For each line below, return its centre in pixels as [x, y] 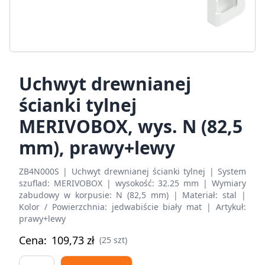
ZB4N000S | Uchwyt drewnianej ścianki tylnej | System [132, 171]
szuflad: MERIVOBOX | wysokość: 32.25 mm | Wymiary [132, 183]
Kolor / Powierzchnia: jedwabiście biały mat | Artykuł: [132, 206]
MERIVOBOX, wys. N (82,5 [131, 126]
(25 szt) [113, 240]
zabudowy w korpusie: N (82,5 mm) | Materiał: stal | [132, 195]
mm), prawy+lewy [97, 147]
